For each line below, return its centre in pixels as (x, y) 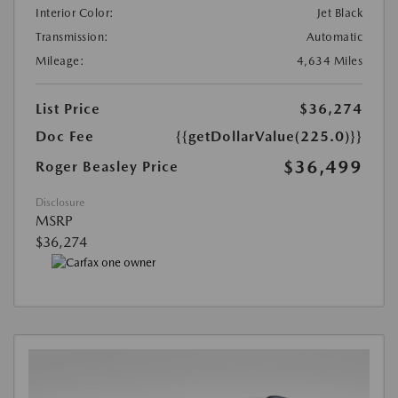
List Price (68, 108)
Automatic (334, 36)
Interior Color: (75, 12)
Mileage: (60, 60)
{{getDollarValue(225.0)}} (269, 136)
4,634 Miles (329, 60)
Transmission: (72, 36)
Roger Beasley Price (107, 166)
